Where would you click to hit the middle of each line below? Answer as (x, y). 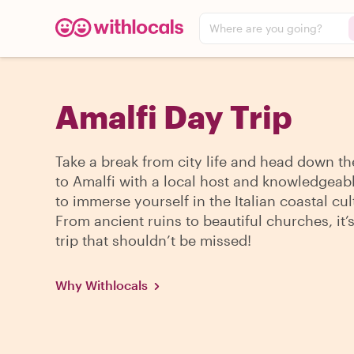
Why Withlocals (102, 285)
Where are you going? (266, 28)
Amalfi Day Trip (174, 117)
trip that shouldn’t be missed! (153, 240)
